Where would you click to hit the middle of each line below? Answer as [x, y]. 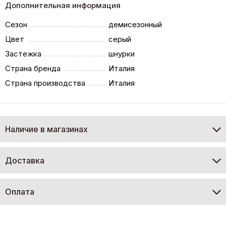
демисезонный [135, 24]
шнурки [122, 53]
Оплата [20, 191]
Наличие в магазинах [46, 129]
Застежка [23, 53]
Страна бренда [33, 68]
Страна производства [45, 83]
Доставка [25, 160]
